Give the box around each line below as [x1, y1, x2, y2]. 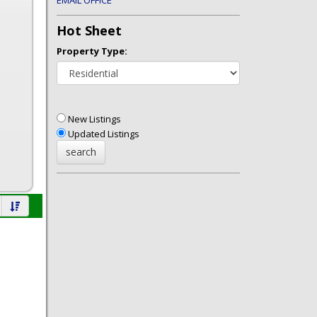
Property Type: [57, 45, 128, 58]
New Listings [66, 113, 122, 126]
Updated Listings [66, 127, 140, 141]
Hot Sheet [57, 22, 122, 40]
